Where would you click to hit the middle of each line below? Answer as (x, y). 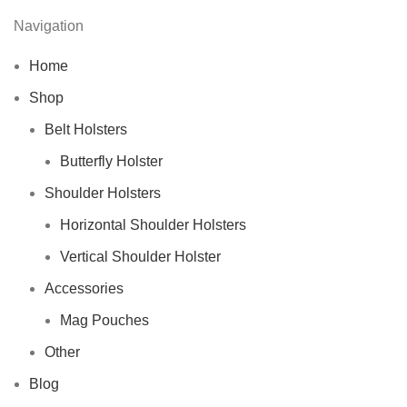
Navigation (49, 26)
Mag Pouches (104, 321)
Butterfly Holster (111, 162)
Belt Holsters (86, 130)
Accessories (84, 289)
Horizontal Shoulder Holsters (153, 225)
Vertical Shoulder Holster (140, 257)
